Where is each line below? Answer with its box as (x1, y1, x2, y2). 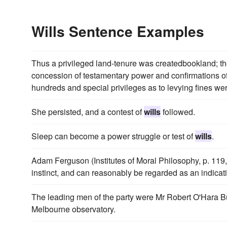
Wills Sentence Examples (31, 21, 204, 42)
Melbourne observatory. (31, 203, 116, 215)
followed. (161, 106, 195, 118)
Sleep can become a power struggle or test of (31, 130, 195, 142)
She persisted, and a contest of (31, 106, 144, 118)
